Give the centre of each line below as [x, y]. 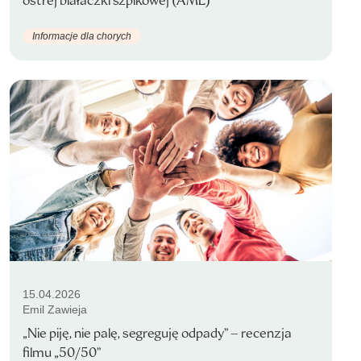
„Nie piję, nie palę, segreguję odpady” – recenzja [157, 333]
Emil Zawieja [55, 309]
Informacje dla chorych [82, 36]
